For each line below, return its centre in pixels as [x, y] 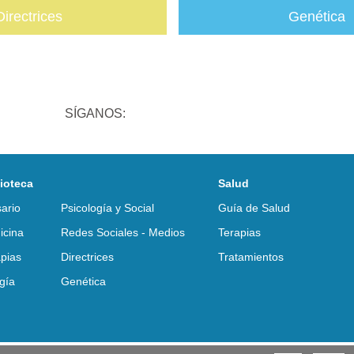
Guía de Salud [254, 207]
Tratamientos [251, 256]
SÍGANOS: [95, 113]
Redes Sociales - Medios [123, 232]
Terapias [239, 232]
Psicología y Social [107, 207]
